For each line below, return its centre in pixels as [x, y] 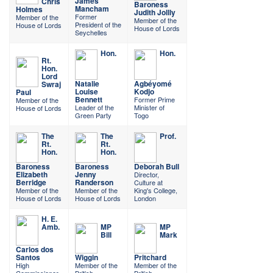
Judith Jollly [155, 12]
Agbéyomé [153, 84]
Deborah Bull [157, 167]
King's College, [156, 190]
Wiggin [87, 257]
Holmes [29, 9]
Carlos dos [35, 250]
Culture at [148, 183]
